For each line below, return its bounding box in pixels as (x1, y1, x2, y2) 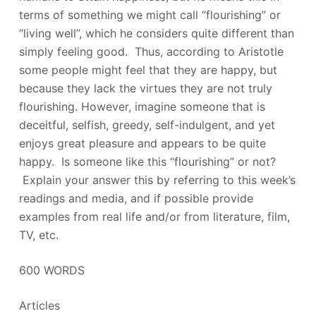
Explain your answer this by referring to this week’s (18, 173, 296, 187)
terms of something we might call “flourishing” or (18, 8, 281, 22)
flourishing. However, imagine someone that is (18, 99, 265, 114)
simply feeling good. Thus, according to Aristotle (18, 44, 284, 59)
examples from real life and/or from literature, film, (18, 209, 290, 224)
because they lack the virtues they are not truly (18, 81, 272, 95)
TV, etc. (18, 228, 59, 242)
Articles (18, 298, 60, 312)
